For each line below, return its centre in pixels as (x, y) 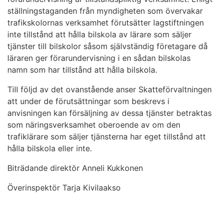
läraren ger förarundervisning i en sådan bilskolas (99, 58)
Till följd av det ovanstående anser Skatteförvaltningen (110, 89)
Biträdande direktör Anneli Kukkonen (75, 168)
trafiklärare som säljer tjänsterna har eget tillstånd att (107, 136)
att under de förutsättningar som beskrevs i (88, 101)
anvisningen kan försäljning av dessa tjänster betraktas (110, 113)
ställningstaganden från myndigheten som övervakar (105, 11)
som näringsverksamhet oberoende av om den (94, 124)
